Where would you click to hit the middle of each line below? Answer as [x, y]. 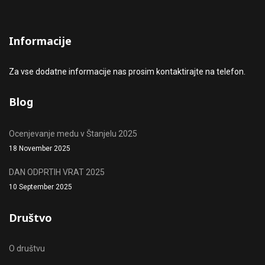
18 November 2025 [40, 148]
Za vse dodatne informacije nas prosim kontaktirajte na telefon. [127, 72]
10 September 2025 [41, 187]
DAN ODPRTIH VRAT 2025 [57, 172]
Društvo [30, 218]
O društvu [27, 248]
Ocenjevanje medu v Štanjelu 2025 [73, 134]
